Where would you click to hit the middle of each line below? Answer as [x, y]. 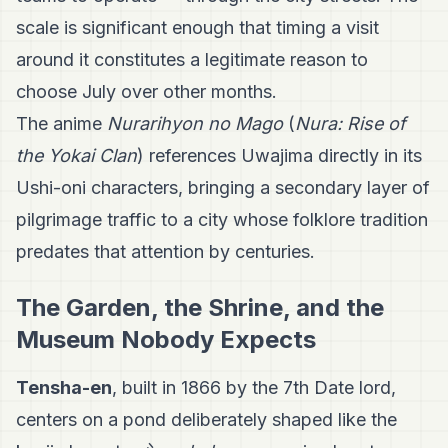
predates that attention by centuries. [165, 252]
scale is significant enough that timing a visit [197, 28]
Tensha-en [64, 388]
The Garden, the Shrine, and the [200, 308]
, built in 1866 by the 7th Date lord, [254, 388]
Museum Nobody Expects [166, 340]
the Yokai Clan [76, 156]
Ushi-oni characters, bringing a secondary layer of [223, 188]
